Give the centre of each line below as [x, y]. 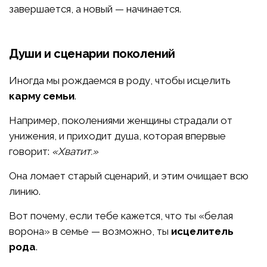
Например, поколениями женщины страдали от [121, 121]
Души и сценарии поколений [92, 54]
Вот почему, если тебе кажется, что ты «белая [121, 216]
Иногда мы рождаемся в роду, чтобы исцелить [120, 81]
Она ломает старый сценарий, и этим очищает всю [129, 176]
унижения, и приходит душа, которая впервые [117, 136]
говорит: [30, 152]
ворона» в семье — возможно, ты [90, 232]
